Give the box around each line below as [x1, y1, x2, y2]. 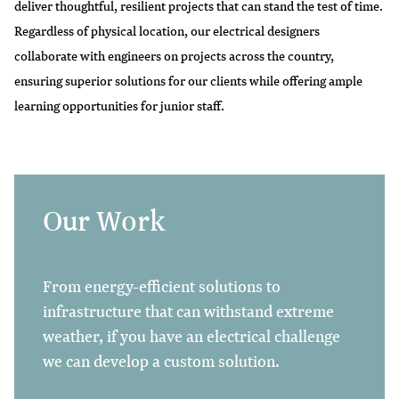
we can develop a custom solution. [43, 350, 280, 372]
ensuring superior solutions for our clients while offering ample [14, 70, 362, 90]
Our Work [43, 201, 166, 240]
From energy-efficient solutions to [43, 275, 281, 297]
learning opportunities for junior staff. [14, 95, 224, 115]
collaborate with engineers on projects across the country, [14, 45, 334, 65]
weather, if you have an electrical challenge [43, 325, 340, 347]
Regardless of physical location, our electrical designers [14, 20, 320, 40]
